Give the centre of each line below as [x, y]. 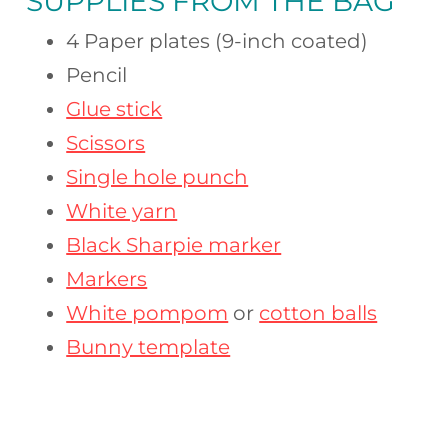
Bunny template [148, 347]
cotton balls [318, 313]
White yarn [122, 211]
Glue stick [114, 109]
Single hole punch [157, 177]
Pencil [97, 75]
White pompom [147, 313]
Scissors [106, 143]
